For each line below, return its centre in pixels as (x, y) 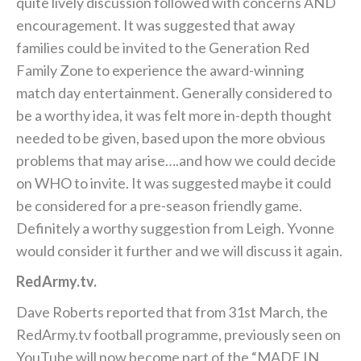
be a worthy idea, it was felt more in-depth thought (174, 116)
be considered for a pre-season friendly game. (159, 206)
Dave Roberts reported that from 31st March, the (172, 312)
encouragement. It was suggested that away (156, 25)
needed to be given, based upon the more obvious (171, 138)
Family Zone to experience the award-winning (160, 71)
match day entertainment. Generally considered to (174, 93)
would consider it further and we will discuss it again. (179, 251)
